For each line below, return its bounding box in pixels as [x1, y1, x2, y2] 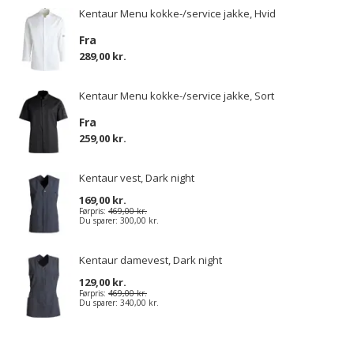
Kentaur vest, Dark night [79, 171, 194, 185]
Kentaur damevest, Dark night [79, 253, 222, 267]
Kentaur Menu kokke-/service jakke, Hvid [79, 6, 276, 21]
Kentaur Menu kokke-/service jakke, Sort [79, 88, 274, 103]
